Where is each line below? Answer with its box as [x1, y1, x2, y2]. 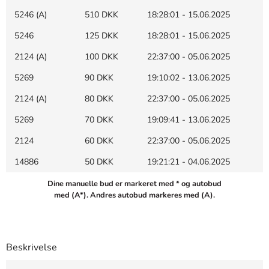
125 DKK [85, 30, 118, 42]
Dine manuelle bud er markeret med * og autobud [47, 178, 222, 190]
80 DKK [85, 93, 113, 105]
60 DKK [85, 135, 113, 147]
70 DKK [85, 114, 113, 126]
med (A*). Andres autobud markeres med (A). [54, 190, 215, 201]
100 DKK [85, 51, 118, 63]
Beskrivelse [6, 241, 57, 255]
